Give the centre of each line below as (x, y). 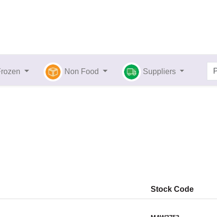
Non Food (82, 72)
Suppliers (160, 72)
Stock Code (172, 189)
